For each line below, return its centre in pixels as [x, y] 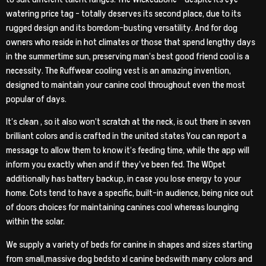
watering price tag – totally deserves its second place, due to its [123, 13]
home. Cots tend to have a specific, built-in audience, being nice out [130, 193]
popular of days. [36, 99]
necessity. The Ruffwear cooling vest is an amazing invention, [118, 70]
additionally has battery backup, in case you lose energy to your [123, 179]
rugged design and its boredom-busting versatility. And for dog [122, 28]
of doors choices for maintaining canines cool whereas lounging [122, 208]
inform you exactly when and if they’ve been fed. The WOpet [116, 165]
